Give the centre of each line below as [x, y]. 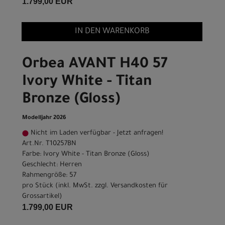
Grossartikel [41, 197]
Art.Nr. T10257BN [49, 144]
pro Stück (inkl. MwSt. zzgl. [66, 186]
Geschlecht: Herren [52, 165]
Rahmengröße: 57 [49, 176]
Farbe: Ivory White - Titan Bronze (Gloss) [86, 155]
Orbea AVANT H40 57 [95, 65]
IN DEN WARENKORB [112, 32]
